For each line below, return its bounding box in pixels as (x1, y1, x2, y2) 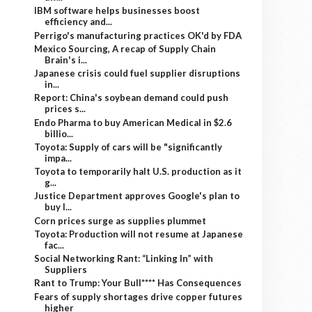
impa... (45, 152, 72, 164)
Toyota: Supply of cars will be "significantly (34, 141, 223, 153)
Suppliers (45, 264, 88, 275)
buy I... (45, 201, 72, 213)
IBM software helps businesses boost (34, 5, 201, 17)
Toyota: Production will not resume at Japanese (34, 228, 244, 240)
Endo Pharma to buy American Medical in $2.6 (34, 116, 233, 128)
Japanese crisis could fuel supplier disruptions (34, 68, 241, 79)
